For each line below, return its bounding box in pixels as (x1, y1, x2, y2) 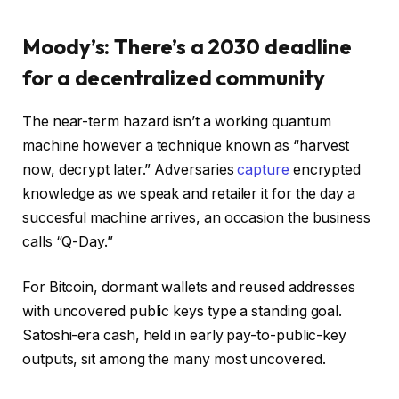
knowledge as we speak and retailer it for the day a (22, 184, 355, 202)
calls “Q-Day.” (22, 232, 117, 250)
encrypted (289, 160, 362, 178)
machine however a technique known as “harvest (22, 136, 350, 154)
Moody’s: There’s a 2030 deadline (22, 32, 352, 60)
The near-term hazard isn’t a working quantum (22, 112, 331, 130)
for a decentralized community (22, 63, 325, 91)
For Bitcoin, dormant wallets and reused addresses (22, 279, 356, 297)
